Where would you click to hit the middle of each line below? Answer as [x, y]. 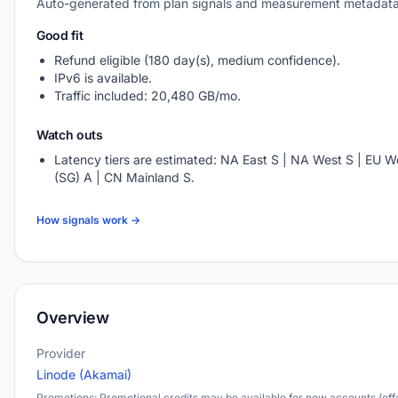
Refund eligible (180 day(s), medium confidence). [197, 60]
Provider [61, 353]
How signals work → [88, 220]
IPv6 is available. [103, 78]
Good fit [60, 35]
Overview [73, 318]
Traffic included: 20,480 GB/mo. [147, 96]
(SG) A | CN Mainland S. [124, 177]
